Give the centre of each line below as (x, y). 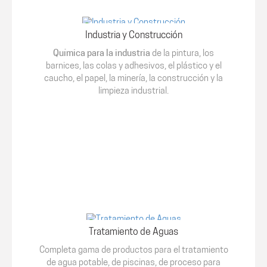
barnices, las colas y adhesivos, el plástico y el (133, 67)
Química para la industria (102, 54)
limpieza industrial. (133, 92)
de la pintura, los (182, 54)
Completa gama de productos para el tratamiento (133, 251)
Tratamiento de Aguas (133, 233)
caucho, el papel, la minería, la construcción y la (133, 79)
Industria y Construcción (133, 36)
